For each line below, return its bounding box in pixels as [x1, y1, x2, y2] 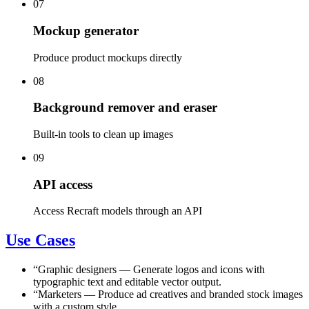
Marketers [38, 288, 81, 301]
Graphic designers [38, 263, 117, 276]
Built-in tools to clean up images [33, 128, 173, 140]
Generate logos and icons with [133, 263, 265, 276]
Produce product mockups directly [33, 51, 182, 63]
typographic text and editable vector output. [33, 276, 221, 288]
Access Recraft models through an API [33, 205, 202, 217]
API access [33, 177, 92, 192]
